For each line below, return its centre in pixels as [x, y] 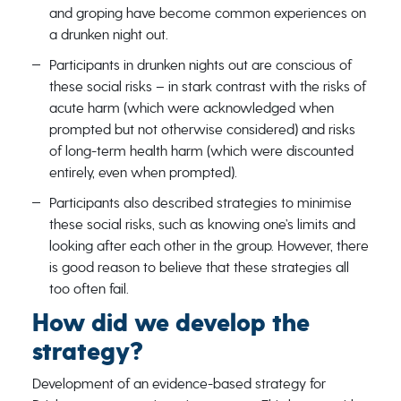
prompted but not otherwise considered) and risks [202, 129]
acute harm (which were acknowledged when [191, 108]
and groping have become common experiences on [207, 13]
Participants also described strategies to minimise [200, 203]
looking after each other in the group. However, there [209, 246]
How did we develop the [171, 323]
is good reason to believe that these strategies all [199, 267]
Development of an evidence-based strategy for [179, 384]
